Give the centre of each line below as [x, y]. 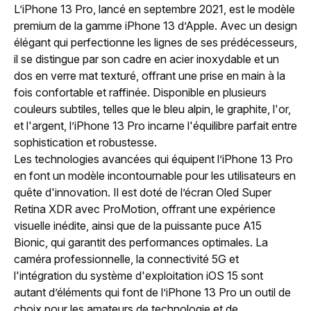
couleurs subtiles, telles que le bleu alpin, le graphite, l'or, [152, 109]
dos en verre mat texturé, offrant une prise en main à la [150, 75]
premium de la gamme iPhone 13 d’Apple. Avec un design [155, 25]
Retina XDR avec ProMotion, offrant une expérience [145, 209]
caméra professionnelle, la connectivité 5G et [126, 259]
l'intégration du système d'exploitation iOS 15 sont [138, 275]
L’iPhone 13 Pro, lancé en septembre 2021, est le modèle [154, 9]
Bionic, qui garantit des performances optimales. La [141, 242]
